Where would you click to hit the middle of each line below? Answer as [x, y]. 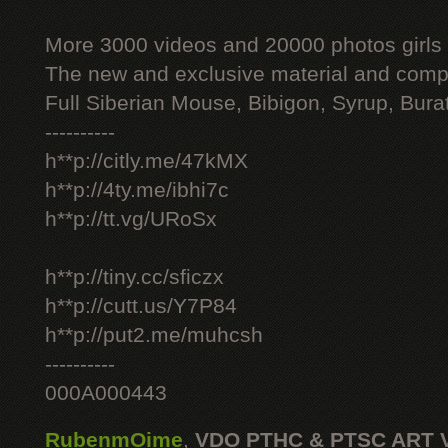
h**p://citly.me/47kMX [146, 161]
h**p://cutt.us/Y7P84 [141, 306]
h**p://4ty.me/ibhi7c [137, 190]
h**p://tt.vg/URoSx [131, 219]
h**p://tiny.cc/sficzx [134, 277]
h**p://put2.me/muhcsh [154, 335]
